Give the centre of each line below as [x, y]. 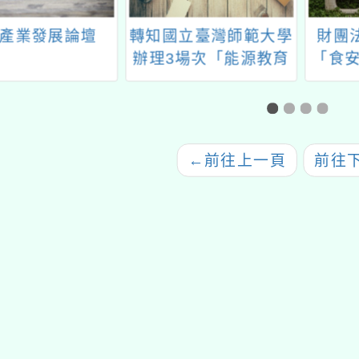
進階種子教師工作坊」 [211, 82]
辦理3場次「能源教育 [211, 58]
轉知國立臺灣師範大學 [211, 36]
